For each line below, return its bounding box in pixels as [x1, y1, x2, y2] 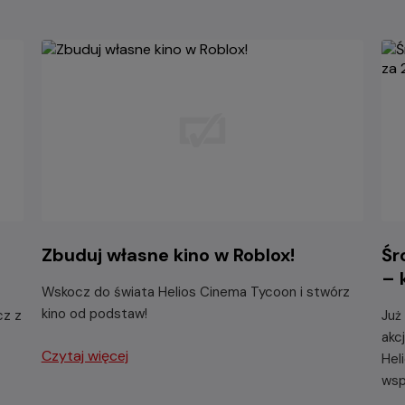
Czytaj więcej [41, 345, 128, 365]
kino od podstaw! [41, 304, 147, 323]
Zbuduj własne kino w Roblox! [41, 242, 295, 267]
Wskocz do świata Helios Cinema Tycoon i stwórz [41, 282, 350, 301]
